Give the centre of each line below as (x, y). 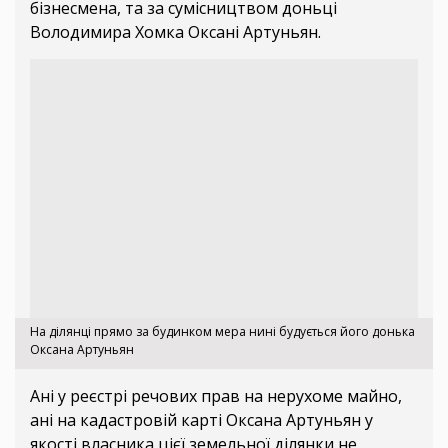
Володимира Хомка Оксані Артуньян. (175, 32)
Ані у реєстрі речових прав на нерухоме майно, (216, 395)
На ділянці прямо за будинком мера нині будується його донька (222, 331)
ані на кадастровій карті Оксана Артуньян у (201, 419)
